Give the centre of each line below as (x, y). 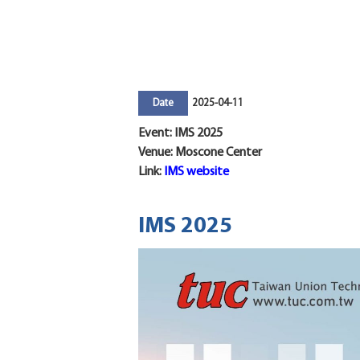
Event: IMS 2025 (180, 134)
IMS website (196, 172)
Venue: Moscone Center (200, 153)
